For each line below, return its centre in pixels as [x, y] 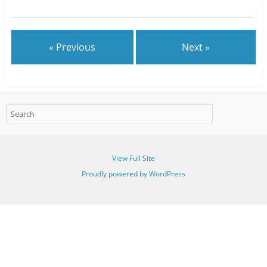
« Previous [72, 47]
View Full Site [133, 158]
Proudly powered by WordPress [133, 173]
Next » [196, 47]
